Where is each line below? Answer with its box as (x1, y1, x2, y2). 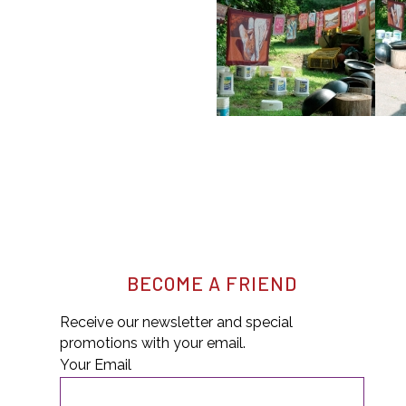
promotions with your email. (59, 334, 246, 352)
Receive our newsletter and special (59, 314, 293, 331)
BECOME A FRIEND (126, 272, 297, 295)
